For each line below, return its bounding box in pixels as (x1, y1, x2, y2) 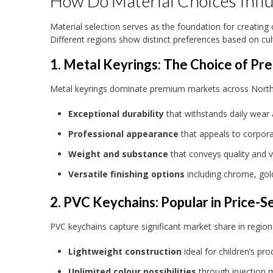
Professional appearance (68, 127, 179, 140)
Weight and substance (68, 147, 168, 160)
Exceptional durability (68, 107, 164, 119)
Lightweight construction (68, 245, 182, 257)
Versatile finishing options (68, 168, 185, 180)
